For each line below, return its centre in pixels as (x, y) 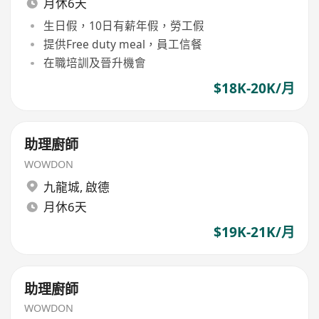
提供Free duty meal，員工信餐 (122, 45)
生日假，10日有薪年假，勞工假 (124, 25)
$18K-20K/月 (254, 88)
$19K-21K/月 (254, 232)
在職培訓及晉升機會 (94, 63)
